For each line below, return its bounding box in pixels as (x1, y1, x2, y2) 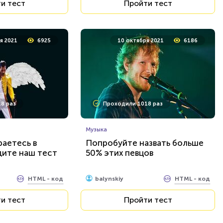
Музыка (86, 126, 107, 133)
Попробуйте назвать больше (86, 138, 204, 148)
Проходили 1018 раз (103, 101, 163, 107)
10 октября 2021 (117, 37, 164, 44)
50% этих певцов (86, 148, 153, 158)
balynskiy (95, 175, 123, 182)
